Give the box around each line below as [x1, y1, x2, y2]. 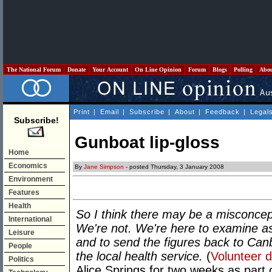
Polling [232, 66, 254, 73]
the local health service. [76, 250, 203, 263]
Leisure [8, 228, 35, 237]
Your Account [90, 66, 130, 73]
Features [8, 188, 39, 197]
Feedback [205, 108, 240, 115]
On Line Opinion [133, 66, 183, 73]
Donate [66, 66, 87, 73]
